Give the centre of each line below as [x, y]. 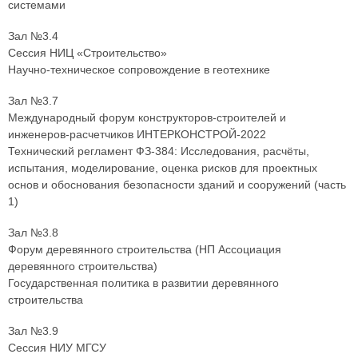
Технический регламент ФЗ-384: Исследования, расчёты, [159, 151]
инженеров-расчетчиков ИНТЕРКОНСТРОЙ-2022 [137, 135]
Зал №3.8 [33, 233]
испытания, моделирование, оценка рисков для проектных [163, 168]
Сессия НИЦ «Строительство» [88, 53]
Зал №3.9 [33, 331]
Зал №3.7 [33, 101]
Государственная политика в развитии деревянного [143, 283]
